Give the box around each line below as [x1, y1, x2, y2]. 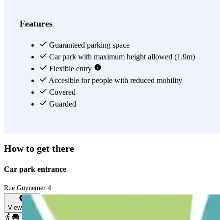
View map [8, 203, 36, 211]
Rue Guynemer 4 [4, 184, 51, 192]
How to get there [4, 143, 74, 154]
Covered [47, 87, 76, 96]
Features [20, 18, 53, 28]
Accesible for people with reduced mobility [47, 76, 182, 84]
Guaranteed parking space [47, 40, 130, 49]
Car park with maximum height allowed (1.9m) [47, 52, 195, 61]
